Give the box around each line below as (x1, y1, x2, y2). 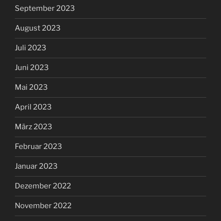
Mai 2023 (15, 83, 48, 92)
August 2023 (15, 24, 61, 33)
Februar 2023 (15, 142, 62, 151)
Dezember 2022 (15, 182, 71, 191)
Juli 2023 (15, 43, 46, 53)
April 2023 (15, 103, 52, 112)
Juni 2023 (15, 63, 49, 73)
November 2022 (15, 201, 72, 211)
